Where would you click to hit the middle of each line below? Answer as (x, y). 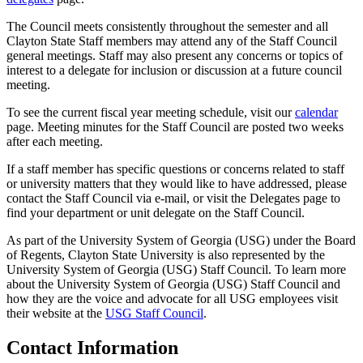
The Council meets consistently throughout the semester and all (167, 27)
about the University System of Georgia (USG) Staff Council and (173, 284)
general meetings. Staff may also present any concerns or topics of (175, 56)
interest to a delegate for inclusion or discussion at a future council (174, 70)
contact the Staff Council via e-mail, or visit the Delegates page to (173, 199)
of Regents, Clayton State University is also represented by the (166, 255)
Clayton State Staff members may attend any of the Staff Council (172, 41)
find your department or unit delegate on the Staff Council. (156, 213)
